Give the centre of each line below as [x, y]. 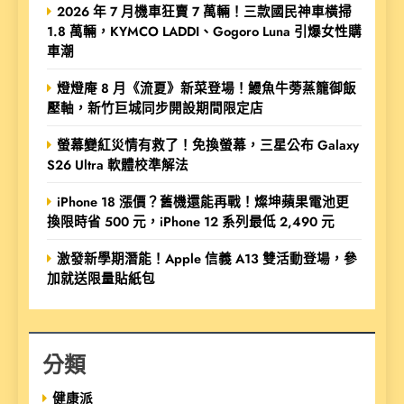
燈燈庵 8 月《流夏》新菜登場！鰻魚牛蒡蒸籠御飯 [207, 88]
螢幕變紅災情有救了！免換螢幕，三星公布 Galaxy [208, 145]
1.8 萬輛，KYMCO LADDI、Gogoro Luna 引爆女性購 [204, 32]
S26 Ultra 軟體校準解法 [118, 165]
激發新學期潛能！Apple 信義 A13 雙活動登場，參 [207, 259]
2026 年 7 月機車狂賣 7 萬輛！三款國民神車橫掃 [204, 12]
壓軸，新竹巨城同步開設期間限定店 [155, 108]
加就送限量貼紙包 [101, 279]
